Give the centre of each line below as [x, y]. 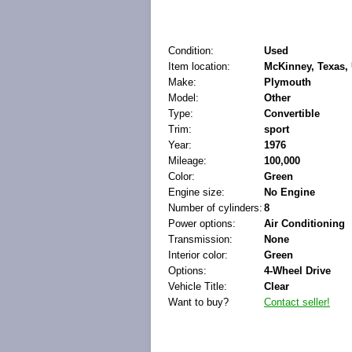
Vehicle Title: [198, 286]
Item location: [199, 66]
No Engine [290, 192]
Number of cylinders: [215, 208]
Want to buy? [198, 302]
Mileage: [187, 161]
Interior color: [198, 255]
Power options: [202, 224]
